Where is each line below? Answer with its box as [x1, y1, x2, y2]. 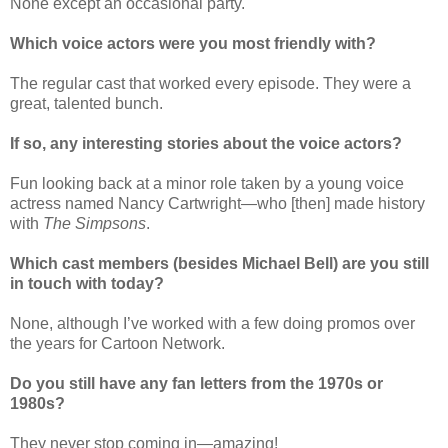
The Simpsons [43, 214, 146, 232]
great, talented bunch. [10, 94, 163, 112]
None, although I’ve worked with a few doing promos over [10, 314, 415, 332]
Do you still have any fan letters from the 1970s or [10, 374, 383, 392]
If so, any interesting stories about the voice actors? [10, 134, 402, 152]
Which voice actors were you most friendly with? [10, 34, 376, 52]
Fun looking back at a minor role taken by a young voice [10, 174, 404, 192]
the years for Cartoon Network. [10, 334, 225, 352]
